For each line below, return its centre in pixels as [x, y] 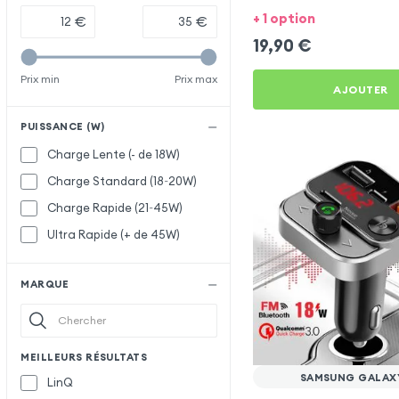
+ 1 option [284, 18]
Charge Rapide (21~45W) [115, 208]
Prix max [195, 78]
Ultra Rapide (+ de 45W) [114, 234]
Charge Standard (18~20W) [122, 181]
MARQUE [45, 284]
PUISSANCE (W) [63, 127]
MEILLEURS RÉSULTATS [84, 358]
